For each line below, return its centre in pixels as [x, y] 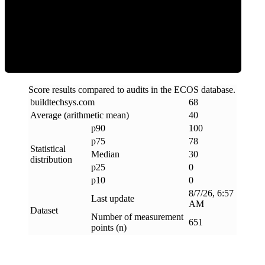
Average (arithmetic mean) [80, 115]
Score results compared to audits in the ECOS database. [132, 90]
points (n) [109, 228]
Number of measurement [137, 217]
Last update [113, 199]
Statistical [48, 149]
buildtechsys [53, 102]
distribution [51, 160]
